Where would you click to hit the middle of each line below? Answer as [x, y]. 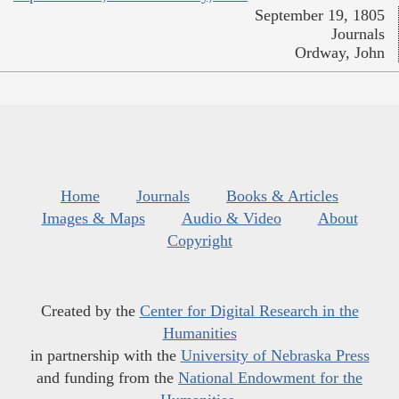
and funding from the [107, 378]
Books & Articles [282, 196]
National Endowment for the [270, 378]
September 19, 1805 [320, 16]
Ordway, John [340, 53]
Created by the [90, 311]
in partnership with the [105, 356]
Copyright [199, 241]
